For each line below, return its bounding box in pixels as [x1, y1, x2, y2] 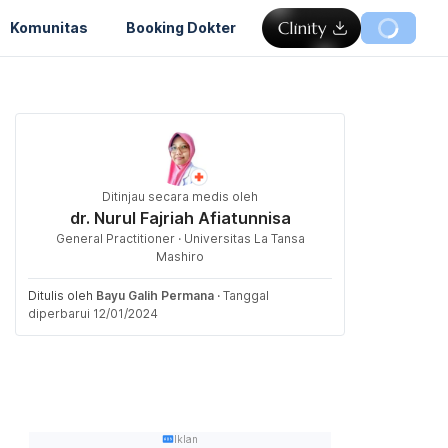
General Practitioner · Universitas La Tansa [55, 231, 305, 246]
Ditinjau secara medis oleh [102, 189, 258, 204]
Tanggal [223, 288, 269, 303]
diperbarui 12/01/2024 [28, 306, 158, 321]
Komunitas [10, 18, 88, 36]
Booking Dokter [126, 18, 236, 36]
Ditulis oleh [28, 288, 96, 303]
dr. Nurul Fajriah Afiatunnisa [69, 208, 291, 228]
